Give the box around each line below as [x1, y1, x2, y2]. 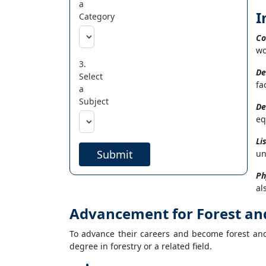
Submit [96, 147, 133, 161]
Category [79, 11, 115, 22]
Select [79, 71, 103, 82]
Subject [79, 96, 109, 107]
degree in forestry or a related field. [69, 240, 212, 252]
